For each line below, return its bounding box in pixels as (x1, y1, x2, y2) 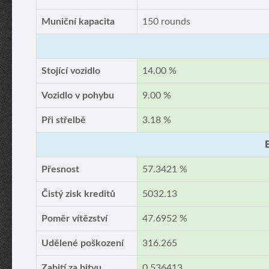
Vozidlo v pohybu (41, 91, 114, 100)
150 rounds (142, 17, 190, 26)
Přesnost (41, 165, 79, 174)
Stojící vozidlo (41, 66, 100, 76)
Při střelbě (41, 115, 86, 125)
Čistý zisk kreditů (41, 189, 115, 199)
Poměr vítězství (41, 214, 107, 223)
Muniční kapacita (41, 17, 115, 26)
